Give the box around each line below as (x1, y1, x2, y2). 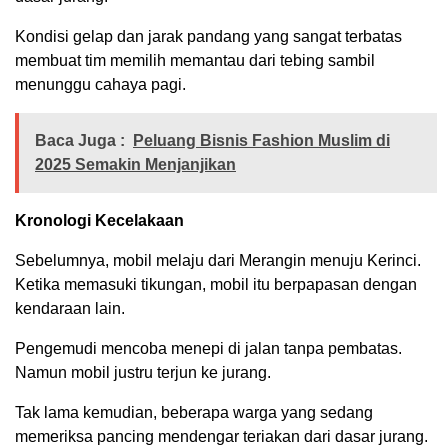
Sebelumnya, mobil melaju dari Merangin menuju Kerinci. (15, 252, 421, 270)
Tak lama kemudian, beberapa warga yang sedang (15, 404, 373, 422)
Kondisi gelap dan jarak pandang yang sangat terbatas (15, 28, 402, 46)
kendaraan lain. (15, 300, 125, 318)
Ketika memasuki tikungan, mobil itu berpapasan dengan (15, 276, 417, 294)
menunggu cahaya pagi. (15, 76, 186, 94)
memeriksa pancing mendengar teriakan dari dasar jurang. (15, 428, 428, 446)
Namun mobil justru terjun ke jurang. (15, 364, 271, 382)
